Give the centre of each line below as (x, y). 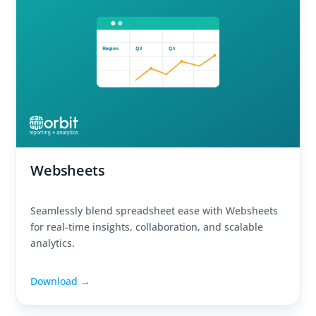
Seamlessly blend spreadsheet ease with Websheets (154, 211)
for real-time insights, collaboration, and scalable (147, 227)
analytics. (53, 243)
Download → (61, 281)
